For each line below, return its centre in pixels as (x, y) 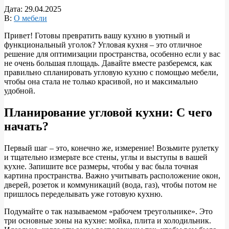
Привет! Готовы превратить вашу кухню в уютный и (97, 36)
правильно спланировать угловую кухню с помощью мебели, (111, 73)
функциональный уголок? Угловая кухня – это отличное (103, 45)
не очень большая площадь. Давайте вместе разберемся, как (108, 63)
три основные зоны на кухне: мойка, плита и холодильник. (108, 220)
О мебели (30, 18)
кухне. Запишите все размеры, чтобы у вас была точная (101, 166)
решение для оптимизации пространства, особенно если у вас (112, 54)
